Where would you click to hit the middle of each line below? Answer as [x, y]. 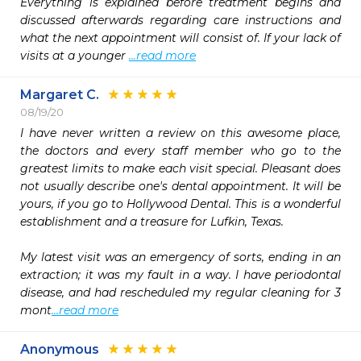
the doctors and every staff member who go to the [180, 151]
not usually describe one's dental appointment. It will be [180, 186]
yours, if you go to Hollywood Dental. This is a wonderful [180, 204]
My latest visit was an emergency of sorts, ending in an [180, 257]
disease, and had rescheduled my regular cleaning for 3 [180, 293]
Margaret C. [60, 95]
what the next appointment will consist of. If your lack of [180, 38]
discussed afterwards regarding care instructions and [180, 20]
